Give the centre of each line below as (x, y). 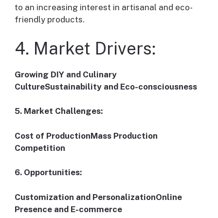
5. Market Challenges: (59, 111)
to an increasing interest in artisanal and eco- (104, 8)
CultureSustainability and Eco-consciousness (106, 86)
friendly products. (50, 20)
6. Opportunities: (48, 173)
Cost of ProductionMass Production (86, 136)
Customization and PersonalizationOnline (98, 197)
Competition (40, 148)
